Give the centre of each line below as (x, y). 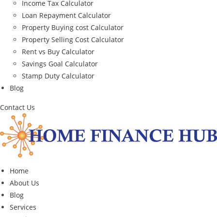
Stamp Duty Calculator (58, 76)
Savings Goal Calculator (60, 63)
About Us (24, 183)
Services (23, 207)
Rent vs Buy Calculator (58, 51)
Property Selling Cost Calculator (73, 39)
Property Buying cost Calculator (73, 27)
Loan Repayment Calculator (66, 15)
